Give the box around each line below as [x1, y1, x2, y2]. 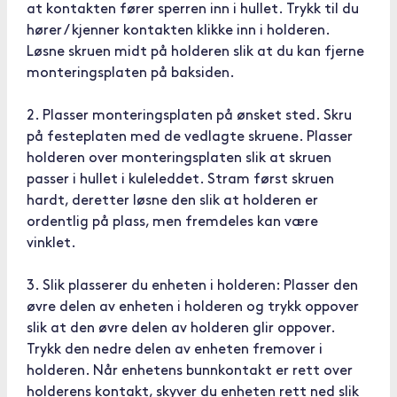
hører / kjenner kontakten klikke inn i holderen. [27, 24, 330, 38]
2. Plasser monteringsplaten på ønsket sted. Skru [27, 109, 352, 123]
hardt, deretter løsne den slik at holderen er [27, 194, 318, 208]
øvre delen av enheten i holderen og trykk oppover [27, 300, 359, 315]
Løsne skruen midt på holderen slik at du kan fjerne [27, 45, 364, 59]
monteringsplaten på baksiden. [27, 66, 235, 81]
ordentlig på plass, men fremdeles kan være [27, 215, 318, 230]
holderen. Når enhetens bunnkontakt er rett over [27, 364, 353, 378]
